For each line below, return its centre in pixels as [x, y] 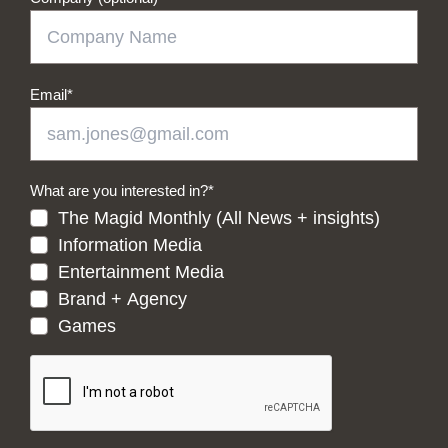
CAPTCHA [65, 361]
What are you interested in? [119, 190]
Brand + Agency [122, 299]
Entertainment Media [141, 272]
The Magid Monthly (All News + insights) [219, 218]
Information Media [130, 245]
